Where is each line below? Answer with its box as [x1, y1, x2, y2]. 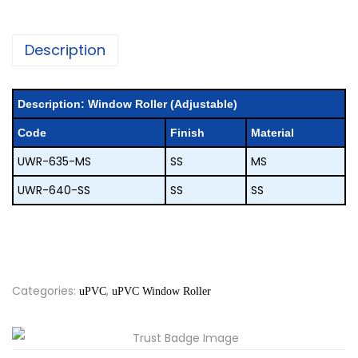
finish [177, 126, 205, 140]
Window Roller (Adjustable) [88, 97, 237, 111]
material [261, 126, 294, 140]
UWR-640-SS [18, 182, 90, 199]
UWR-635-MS [18, 153, 91, 170]
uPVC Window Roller [112, 285, 211, 298]
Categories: [12, 283, 79, 300]
